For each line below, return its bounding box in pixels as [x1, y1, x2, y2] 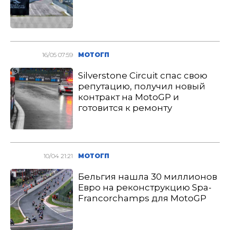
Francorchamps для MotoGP [78, 193, 207, 203]
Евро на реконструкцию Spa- [78, 182, 212, 193]
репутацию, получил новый [78, 81, 206, 91]
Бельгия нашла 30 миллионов [78, 171, 218, 182]
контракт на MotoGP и [78, 92, 180, 102]
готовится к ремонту [78, 103, 172, 113]
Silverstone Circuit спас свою [78, 70, 208, 81]
